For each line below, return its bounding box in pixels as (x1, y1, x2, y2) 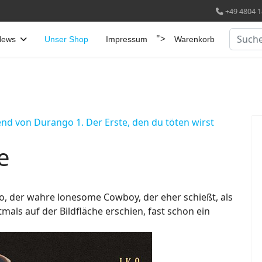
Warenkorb (174, 35, 215, 44)
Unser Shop (44, 35, 88, 44)
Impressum (106, 35, 147, 44)
